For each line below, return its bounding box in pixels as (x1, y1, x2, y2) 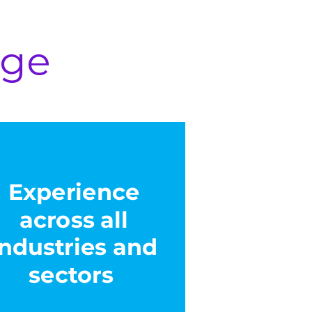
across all (19, 205, 129, 233)
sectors (29, 260, 114, 289)
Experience (8, 178, 140, 206)
